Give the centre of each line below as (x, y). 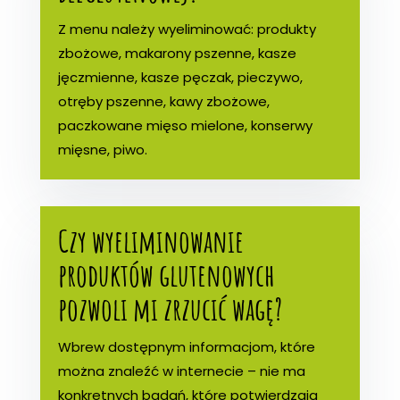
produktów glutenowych (166, 274)
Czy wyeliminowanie (150, 240)
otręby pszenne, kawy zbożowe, (163, 101)
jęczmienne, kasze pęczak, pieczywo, (180, 77)
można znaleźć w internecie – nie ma (181, 371)
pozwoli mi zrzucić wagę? (170, 308)
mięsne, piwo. (102, 149)
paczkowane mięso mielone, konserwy (185, 125)
